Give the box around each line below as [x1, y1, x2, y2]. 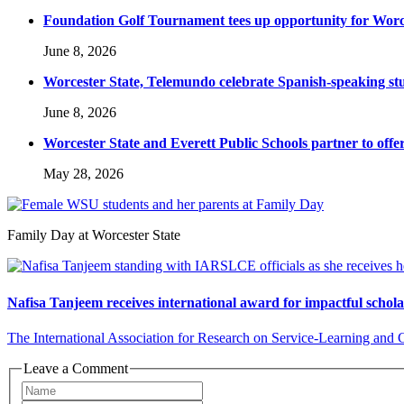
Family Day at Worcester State [7, 227, 180, 243]
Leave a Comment [23, 360, 128, 376]
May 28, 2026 [43, 166, 124, 182]
